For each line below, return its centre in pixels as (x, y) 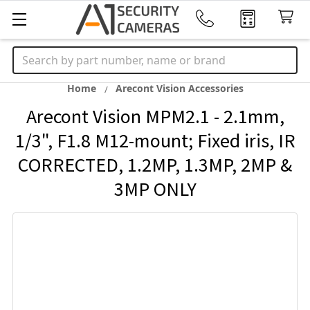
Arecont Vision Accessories (179, 88)
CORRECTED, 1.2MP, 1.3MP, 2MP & (155, 165)
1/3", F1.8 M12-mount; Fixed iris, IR (155, 140)
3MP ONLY (155, 189)
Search (30, 55)
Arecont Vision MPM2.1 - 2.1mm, (155, 116)
